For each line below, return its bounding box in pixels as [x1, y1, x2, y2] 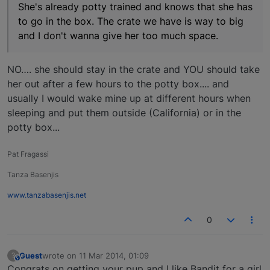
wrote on [42, 250, 79, 260]
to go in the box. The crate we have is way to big [18, 15, 243, 27]
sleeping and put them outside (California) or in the [7, 107, 241, 119]
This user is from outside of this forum [14, 254, 102, 260]
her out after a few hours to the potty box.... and [7, 78, 229, 90]
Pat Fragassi [7, 149, 49, 159]
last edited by [42, 256, 93, 265]
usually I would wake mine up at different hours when [7, 92, 251, 104]
